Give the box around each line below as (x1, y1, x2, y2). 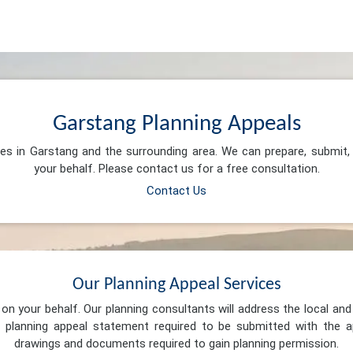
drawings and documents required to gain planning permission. (14, 336, 339, 351)
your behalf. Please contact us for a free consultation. (33, 162, 320, 176)
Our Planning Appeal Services (72, 275, 281, 294)
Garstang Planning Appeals (52, 112, 301, 136)
